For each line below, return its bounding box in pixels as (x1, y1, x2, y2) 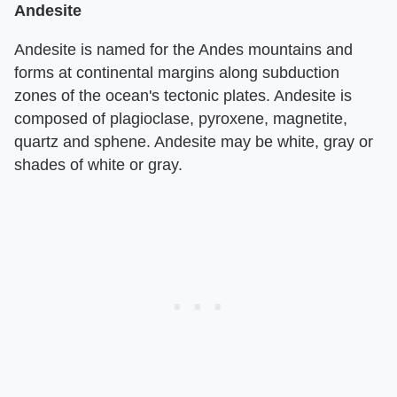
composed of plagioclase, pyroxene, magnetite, (14, 110, 347, 128)
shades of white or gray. (14, 156, 183, 175)
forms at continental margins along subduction (14, 64, 339, 82)
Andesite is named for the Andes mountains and (14, 41, 353, 59)
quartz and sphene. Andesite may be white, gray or (14, 133, 373, 152)
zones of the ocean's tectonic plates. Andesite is (14, 87, 352, 105)
